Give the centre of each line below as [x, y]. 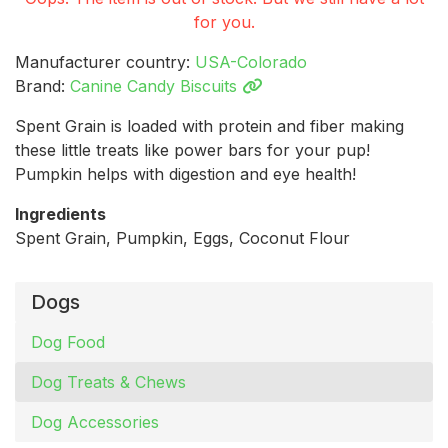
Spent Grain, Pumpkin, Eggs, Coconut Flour [182, 238]
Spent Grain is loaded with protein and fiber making [209, 126]
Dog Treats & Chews [108, 382]
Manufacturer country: [105, 62]
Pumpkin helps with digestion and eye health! [185, 174]
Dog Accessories [95, 422]
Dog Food [68, 342]
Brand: [42, 86]
